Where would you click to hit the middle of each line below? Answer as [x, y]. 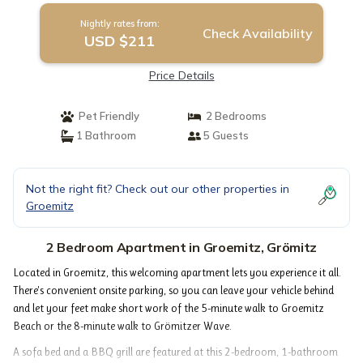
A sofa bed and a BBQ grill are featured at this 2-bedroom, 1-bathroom [175, 352]
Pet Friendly [106, 116]
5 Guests [225, 135]
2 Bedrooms [234, 116]
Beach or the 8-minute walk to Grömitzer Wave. [122, 326]
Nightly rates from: [120, 23]
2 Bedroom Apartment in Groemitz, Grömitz [181, 247]
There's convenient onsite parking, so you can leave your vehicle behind [173, 290]
